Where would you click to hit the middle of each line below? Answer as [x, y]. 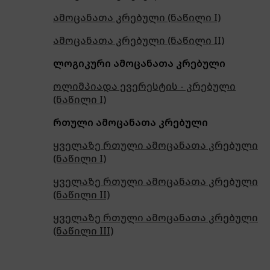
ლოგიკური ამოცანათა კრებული [139, 63]
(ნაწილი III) [83, 231]
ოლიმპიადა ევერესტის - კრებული [144, 86]
